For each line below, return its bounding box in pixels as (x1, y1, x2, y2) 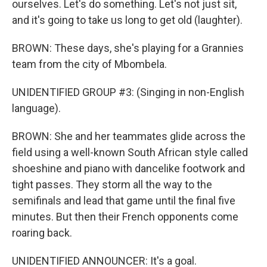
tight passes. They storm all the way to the (12, 178, 212, 191)
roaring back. (12, 226, 72, 239)
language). (12, 101, 61, 114)
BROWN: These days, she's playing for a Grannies (12, 41, 244, 54)
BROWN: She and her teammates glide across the (12, 129, 246, 142)
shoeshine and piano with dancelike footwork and (12, 162, 245, 175)
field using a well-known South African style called (12, 145, 248, 159)
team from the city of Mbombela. (12, 57, 167, 70)
